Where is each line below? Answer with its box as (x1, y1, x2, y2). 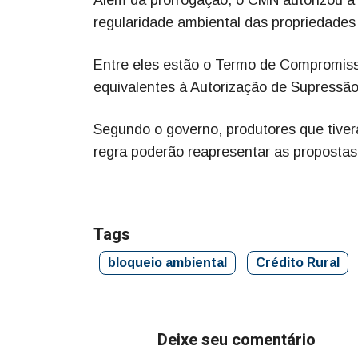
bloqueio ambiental (108, 255, 227, 269)
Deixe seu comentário (157, 328, 316, 352)
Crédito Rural (256, 255, 340, 269)
